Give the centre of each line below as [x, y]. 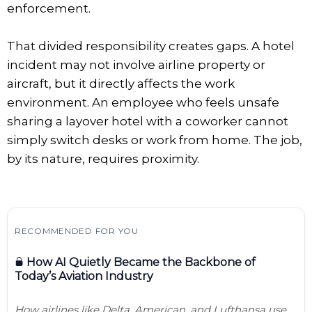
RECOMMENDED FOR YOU [77, 231]
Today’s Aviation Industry [84, 276]
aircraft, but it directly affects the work [121, 83]
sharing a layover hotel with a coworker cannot [148, 121]
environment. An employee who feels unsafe [143, 102]
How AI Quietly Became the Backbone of [140, 262]
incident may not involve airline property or [136, 64]
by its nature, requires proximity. [103, 158]
